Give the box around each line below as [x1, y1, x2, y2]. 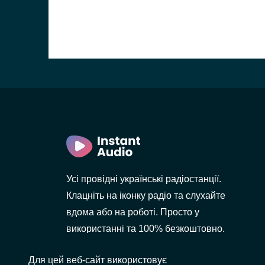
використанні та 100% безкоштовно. [66, 224, 225, 234]
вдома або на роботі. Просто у [66, 207, 199, 217]
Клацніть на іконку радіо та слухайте [66, 190, 225, 201]
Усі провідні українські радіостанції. [66, 174, 221, 184]
